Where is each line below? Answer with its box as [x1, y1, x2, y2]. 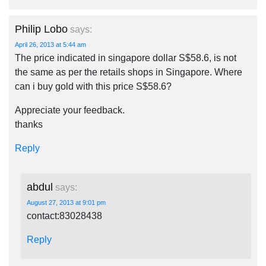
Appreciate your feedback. [15, 105, 125, 115]
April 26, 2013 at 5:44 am [15, 41, 86, 48]
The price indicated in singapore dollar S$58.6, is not [15, 53, 236, 63]
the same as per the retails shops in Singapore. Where [15, 67, 242, 77]
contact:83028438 [27, 211, 102, 221]
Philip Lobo [15, 23, 68, 35]
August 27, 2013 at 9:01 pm [27, 199, 106, 206]
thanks [15, 119, 43, 129]
